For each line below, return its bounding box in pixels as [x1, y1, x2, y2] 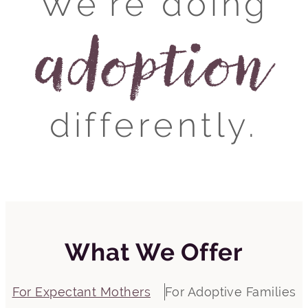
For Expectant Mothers [12, 285, 151, 299]
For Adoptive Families [164, 285, 296, 299]
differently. [49, 105, 259, 144]
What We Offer [65, 239, 243, 266]
